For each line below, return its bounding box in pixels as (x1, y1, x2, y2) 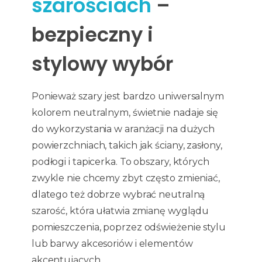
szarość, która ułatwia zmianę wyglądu (31, 205, 209, 217)
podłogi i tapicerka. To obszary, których (31, 156, 209, 168)
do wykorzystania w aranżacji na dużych (31, 123, 215, 135)
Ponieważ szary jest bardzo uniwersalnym (31, 91, 224, 102)
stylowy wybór (31, 50, 173, 78)
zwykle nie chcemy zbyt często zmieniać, (31, 173, 220, 184)
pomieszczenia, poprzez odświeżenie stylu (31, 222, 226, 233)
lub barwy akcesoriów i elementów (31, 238, 193, 250)
